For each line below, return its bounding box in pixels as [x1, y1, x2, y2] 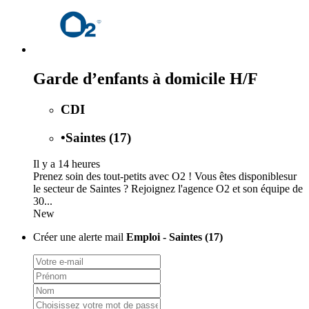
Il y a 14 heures [33, 158, 100, 170]
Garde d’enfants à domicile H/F [33, 69, 258, 88]
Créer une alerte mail [33, 231, 126, 243]
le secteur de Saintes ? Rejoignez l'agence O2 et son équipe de [33, 183, 303, 195]
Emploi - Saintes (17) [126, 231, 223, 243]
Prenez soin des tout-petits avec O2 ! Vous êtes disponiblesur [33, 170, 297, 183]
